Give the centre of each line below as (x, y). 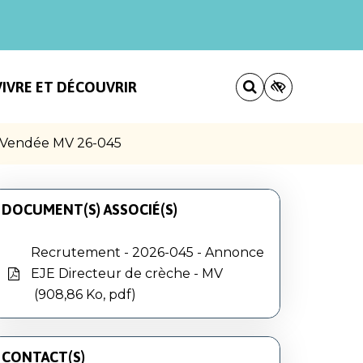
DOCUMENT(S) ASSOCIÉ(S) (90, 209)
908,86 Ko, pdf (85, 294)
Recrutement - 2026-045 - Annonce (147, 252)
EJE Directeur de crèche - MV (127, 273)
